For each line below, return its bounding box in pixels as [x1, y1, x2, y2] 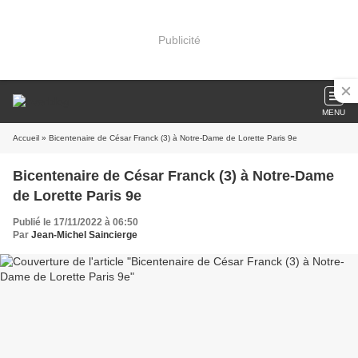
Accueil [13, 133, 39, 142]
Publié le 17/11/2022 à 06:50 [13, 217, 138, 228]
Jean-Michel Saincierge [31, 229, 137, 241]
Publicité [157, 33, 201, 46]
